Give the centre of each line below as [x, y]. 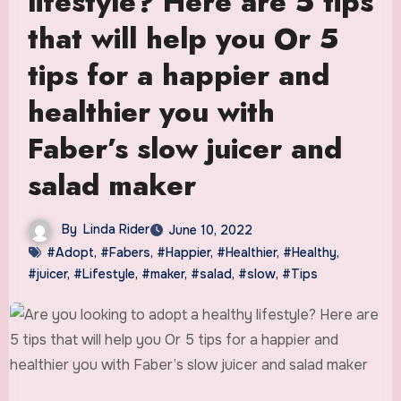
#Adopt [70, 252]
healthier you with [151, 112]
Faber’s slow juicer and [184, 149]
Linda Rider [116, 230]
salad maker [111, 186]
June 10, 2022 [210, 230]
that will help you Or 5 [183, 39]
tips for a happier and [178, 76]
